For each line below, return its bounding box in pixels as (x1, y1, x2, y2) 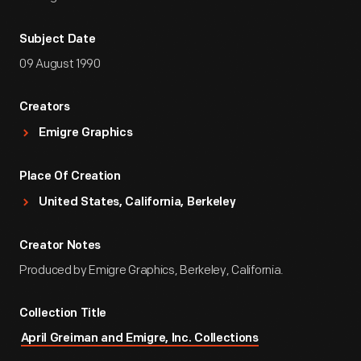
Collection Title (19, 308, 107, 320)
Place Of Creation (19, 171, 121, 183)
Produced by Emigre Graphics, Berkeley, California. (19, 263, 284, 278)
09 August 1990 (19, 56, 101, 72)
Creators (19, 102, 70, 114)
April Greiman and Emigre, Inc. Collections (20, 333, 259, 345)
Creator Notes (19, 240, 102, 252)
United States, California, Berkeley (39, 197, 236, 209)
